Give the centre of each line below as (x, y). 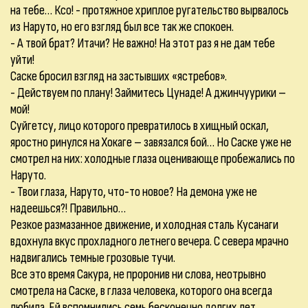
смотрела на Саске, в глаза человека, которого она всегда (141, 291)
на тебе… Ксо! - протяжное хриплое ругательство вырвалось (150, 10)
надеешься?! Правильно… (68, 208)
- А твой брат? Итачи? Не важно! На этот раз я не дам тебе (143, 43)
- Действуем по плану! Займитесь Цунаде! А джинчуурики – (148, 93)
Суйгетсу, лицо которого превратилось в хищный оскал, (140, 126)
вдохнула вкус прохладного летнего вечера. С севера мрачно (150, 241)
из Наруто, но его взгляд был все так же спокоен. (122, 27)
